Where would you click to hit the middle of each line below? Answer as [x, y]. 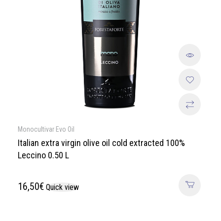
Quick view [62, 187]
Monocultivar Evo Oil [46, 129]
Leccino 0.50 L [43, 155]
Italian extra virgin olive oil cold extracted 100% [101, 143]
